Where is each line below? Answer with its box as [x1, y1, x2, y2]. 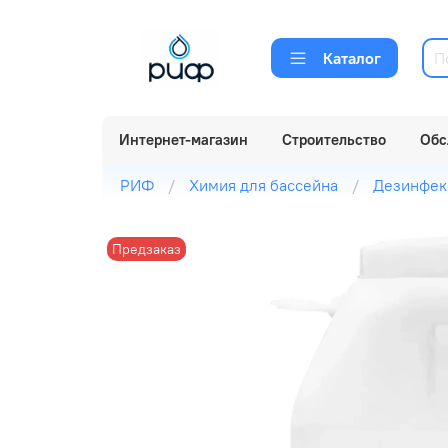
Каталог [323, 47, 381, 68]
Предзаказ [112, 240, 182, 259]
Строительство [282, 129, 386, 149]
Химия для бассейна [189, 174, 338, 195]
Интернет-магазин [119, 129, 248, 149]
